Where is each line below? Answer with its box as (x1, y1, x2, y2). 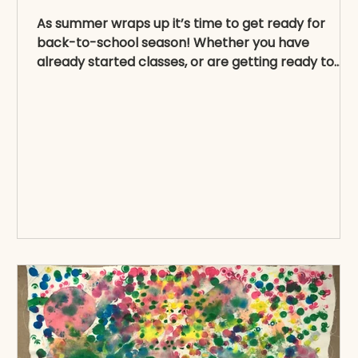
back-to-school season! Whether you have (37, 34, 309, 52)
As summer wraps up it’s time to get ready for (37, 14, 325, 33)
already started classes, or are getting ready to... (37, 53, 341, 71)
